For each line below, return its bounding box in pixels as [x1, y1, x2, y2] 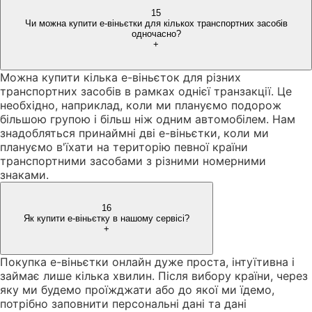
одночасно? [131, 28, 181, 39]
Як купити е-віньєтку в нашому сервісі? [24, 212, 189, 224]
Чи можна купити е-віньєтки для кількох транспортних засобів [24, 17, 288, 29]
